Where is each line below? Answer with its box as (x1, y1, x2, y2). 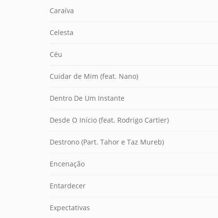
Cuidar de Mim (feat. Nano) (50, 72, 138, 81)
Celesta (50, 28, 73, 37)
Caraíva (50, 6, 74, 15)
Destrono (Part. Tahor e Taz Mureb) (50, 137, 164, 146)
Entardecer (50, 181, 86, 190)
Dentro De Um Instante (50, 93, 125, 103)
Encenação (50, 159, 85, 168)
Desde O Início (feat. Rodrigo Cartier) (50, 115, 169, 125)
